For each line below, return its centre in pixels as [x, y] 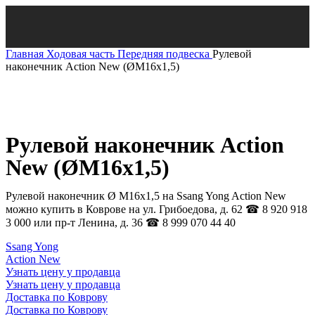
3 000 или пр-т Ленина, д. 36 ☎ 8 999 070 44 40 [121, 223]
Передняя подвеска [165, 54]
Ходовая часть [82, 54]
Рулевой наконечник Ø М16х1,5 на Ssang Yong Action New [146, 196]
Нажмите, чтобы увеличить [72, 127]
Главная [26, 54]
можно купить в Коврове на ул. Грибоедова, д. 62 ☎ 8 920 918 [156, 209]
